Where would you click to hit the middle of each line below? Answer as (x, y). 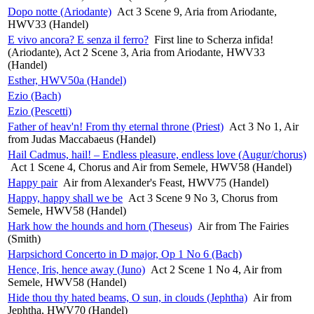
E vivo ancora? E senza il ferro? (78, 39)
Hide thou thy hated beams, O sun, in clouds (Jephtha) (128, 297)
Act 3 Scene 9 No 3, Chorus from (203, 198)
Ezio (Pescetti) (40, 111)
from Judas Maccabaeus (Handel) (82, 139)
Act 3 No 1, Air (264, 126)
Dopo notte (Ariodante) (60, 11)
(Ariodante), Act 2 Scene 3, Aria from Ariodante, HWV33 (136, 52)
